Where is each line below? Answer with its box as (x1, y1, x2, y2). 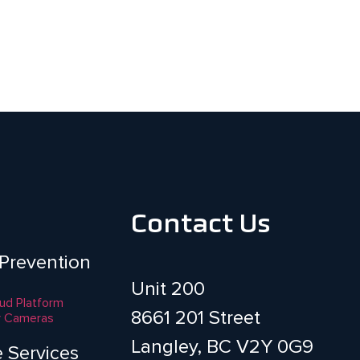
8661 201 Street (131, 306, 261, 330)
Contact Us (131, 213, 272, 239)
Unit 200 (131, 277, 206, 301)
